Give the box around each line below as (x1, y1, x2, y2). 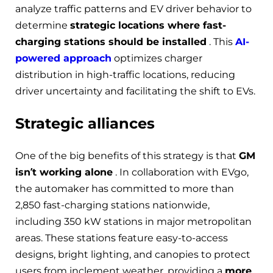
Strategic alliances (15, 114, 155, 132)
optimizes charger (112, 52, 202, 64)
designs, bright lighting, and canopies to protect (15, 249, 250, 261)
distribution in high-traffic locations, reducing (15, 68, 235, 80)
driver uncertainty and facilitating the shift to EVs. (15, 85, 255, 97)
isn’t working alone (15, 166, 113, 179)
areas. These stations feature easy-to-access (15, 232, 228, 244)
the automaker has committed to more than (15, 183, 234, 195)
